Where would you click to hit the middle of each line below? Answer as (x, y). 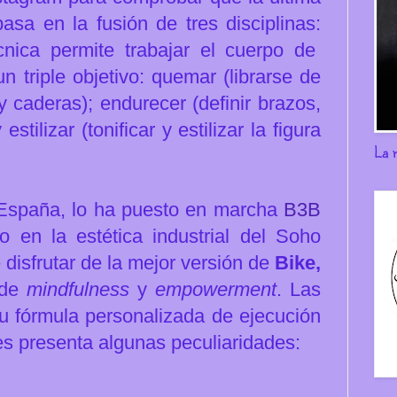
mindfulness (78, 289)
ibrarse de (277, 76)
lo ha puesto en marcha (178, 209)
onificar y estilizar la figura (207, 129)
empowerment (216, 289)
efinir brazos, (265, 103)
